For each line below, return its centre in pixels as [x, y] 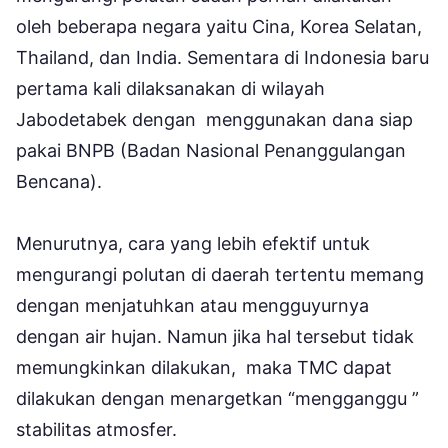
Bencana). [64, 181]
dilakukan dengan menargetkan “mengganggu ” [217, 398]
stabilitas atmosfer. [99, 429]
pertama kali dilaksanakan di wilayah [170, 88]
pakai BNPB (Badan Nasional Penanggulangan [211, 150]
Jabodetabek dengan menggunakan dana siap [214, 119]
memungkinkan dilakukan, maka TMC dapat [204, 367]
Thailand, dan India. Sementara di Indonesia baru [222, 57]
